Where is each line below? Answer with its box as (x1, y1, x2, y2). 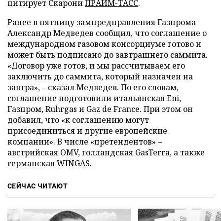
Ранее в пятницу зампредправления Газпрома (7, 17, 196, 28)
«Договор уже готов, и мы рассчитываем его (7, 60, 185, 71)
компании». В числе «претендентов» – (7, 136, 162, 147)
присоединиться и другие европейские (7, 125, 167, 136)
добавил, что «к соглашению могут (7, 114, 149, 125)
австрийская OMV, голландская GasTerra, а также (7, 147, 205, 158)
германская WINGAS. (7, 158, 92, 169)
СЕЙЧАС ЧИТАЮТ (7, 182, 68, 190)
